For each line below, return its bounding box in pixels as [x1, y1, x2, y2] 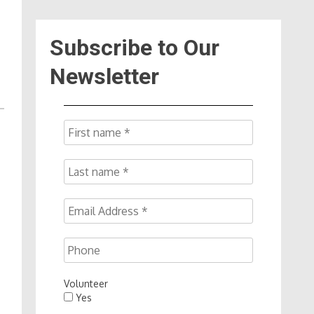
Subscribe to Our [50, 34, 219, 61]
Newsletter [50, 62, 159, 90]
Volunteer [64, 277, 108, 289]
